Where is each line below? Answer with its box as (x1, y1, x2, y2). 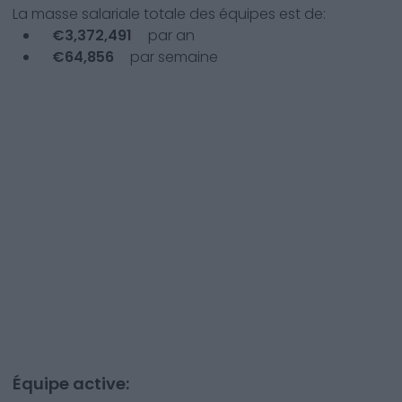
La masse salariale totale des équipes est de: (13, 4, 326, 24)
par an (144, 25, 195, 46)
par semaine (127, 47, 218, 67)
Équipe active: (13, 372, 129, 395)
